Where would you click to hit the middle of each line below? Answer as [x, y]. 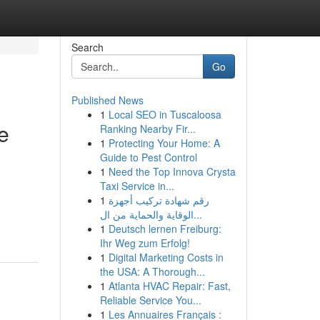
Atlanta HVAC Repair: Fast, [169, 286]
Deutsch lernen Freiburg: [165, 229]
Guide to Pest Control [148, 157]
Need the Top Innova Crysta [172, 171]
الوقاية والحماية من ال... [197, 214]
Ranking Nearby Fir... [147, 129]
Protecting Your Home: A [164, 143]
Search [87, 47]
